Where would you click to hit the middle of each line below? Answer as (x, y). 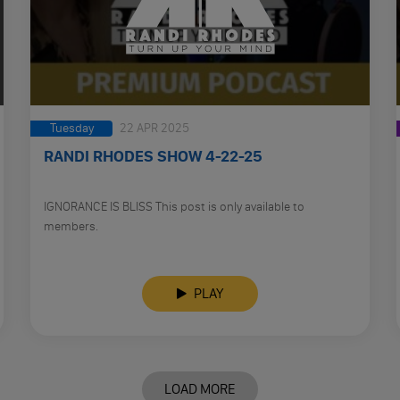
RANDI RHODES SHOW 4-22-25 (153, 156)
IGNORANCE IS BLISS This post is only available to (174, 206)
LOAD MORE (200, 388)
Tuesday (71, 128)
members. (71, 226)
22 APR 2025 (153, 128)
